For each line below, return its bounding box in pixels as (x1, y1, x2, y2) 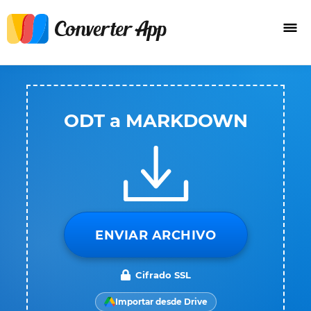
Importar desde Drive (115, 296, 208, 307)
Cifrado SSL (135, 269, 191, 280)
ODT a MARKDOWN (63, 110, 248, 132)
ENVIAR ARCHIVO (95, 228, 216, 243)
